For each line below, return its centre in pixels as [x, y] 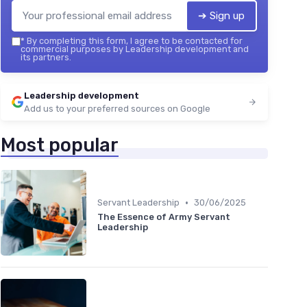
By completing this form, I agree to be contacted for [134, 41]
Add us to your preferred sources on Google [117, 109]
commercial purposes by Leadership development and [135, 49]
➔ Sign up [221, 16]
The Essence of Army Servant [164, 217]
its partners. [46, 58]
